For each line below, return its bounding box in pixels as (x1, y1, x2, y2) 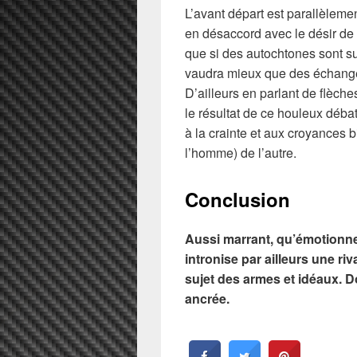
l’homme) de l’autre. (185, 143, 296, 163)
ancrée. (185, 288, 229, 308)
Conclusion (185, 186, 290, 214)
